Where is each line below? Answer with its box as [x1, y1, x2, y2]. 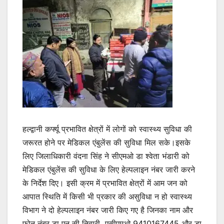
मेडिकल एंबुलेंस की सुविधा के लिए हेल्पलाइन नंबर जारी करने [22, 164, 195, 174]
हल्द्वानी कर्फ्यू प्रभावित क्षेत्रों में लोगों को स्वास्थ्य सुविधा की [22, 123, 192, 134]
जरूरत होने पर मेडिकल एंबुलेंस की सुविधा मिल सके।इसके [22, 137, 190, 147]
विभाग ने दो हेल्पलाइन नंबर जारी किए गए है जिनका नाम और [22, 204, 193, 215]
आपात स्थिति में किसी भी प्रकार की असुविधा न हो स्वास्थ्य [22, 191, 192, 201]
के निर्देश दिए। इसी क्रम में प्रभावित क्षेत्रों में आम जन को [22, 177, 187, 188]
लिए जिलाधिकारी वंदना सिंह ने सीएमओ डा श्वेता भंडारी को [22, 150, 189, 161]
